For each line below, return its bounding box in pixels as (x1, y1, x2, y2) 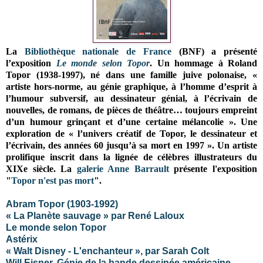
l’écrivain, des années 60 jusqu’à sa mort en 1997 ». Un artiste (6, 140, 257, 150)
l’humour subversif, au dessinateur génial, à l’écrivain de (6, 93, 257, 103)
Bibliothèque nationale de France (24, 46, 171, 56)
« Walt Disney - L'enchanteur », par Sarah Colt (6, 245, 209, 256)
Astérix (6, 234, 38, 244)
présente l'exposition (168, 163, 258, 174)
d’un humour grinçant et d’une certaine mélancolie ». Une (6, 116, 257, 127)
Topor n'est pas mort (11, 175, 94, 186)
